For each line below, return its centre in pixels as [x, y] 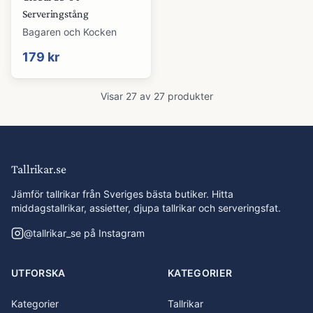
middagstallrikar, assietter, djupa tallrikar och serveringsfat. [146, 208]
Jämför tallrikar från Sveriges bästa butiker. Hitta [122, 194]
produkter [189, 96]
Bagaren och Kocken [70, 32]
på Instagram [113, 233]
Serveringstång [56, 14]
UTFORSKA [38, 273]
